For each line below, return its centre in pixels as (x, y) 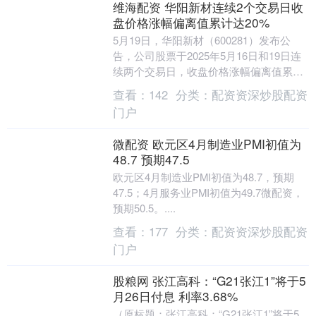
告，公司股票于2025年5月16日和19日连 (207, 55)
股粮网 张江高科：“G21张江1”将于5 (209, 280)
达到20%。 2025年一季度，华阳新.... (199, 86)
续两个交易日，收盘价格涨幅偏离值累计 (208, 71)
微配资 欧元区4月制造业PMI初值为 (207, 144)
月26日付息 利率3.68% (175, 296)
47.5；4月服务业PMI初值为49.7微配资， (208, 192)
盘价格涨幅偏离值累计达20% (191, 22)
